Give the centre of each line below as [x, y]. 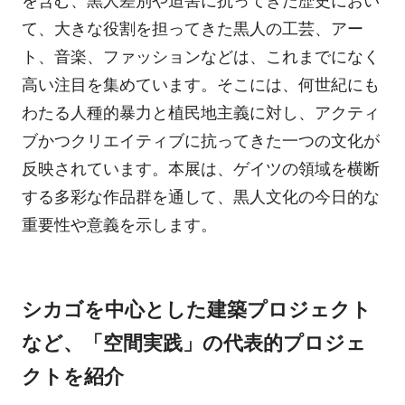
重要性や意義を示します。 [119, 225]
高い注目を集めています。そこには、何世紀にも [200, 85]
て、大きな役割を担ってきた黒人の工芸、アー [192, 28]
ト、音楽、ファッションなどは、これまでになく [200, 57]
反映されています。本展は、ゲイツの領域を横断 [200, 169]
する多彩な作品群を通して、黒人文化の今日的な [200, 197]
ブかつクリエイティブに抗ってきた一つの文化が [200, 141]
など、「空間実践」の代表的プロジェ [193, 343]
